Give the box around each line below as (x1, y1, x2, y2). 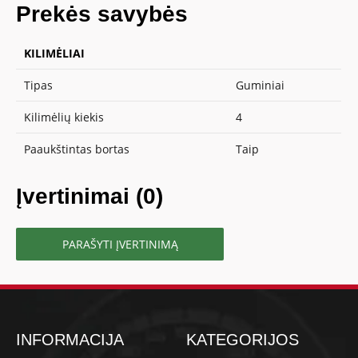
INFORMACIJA (16, 330, 125, 348)
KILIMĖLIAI (24, 45, 86, 61)
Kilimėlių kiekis (24, 109, 105, 125)
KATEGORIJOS (186, 330, 299, 348)
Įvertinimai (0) (16, 183, 164, 209)
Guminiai (236, 77, 285, 93)
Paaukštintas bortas (24, 141, 130, 157)
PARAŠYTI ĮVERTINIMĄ (62, 236, 178, 252)
